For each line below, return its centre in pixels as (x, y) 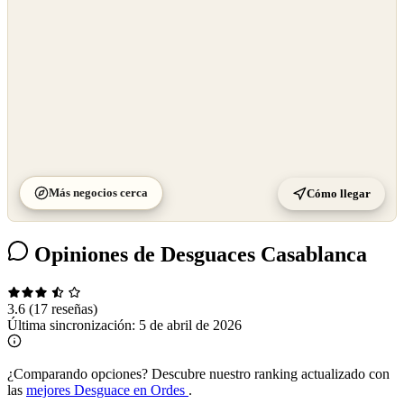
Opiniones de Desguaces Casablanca (198, 255)
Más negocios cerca (98, 193)
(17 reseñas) (63, 308)
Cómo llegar (339, 194)
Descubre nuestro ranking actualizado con (269, 373)
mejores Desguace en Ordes (107, 390)
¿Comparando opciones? (78, 373)
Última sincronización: (73, 325)
